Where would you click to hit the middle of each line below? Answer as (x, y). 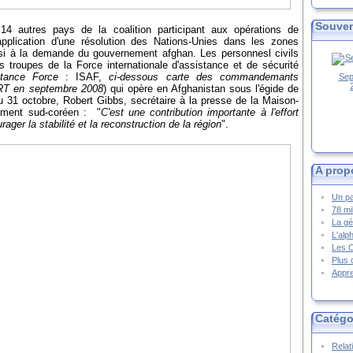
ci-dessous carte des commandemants (204, 77)
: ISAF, (84, 77)
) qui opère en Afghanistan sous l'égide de (201, 89)
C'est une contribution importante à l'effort (200, 113)
